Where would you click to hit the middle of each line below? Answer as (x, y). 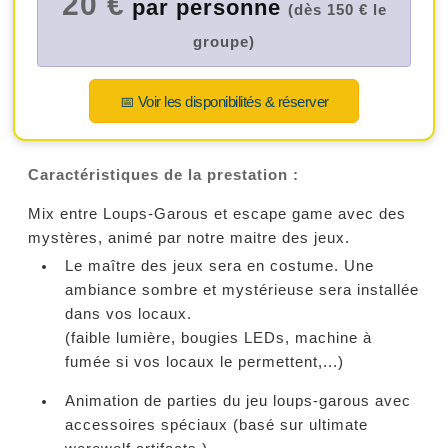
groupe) (224, 42)
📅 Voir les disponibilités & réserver (224, 102)
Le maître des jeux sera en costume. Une (219, 266)
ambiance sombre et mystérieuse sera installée (241, 290)
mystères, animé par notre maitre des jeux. (189, 237)
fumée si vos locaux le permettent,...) (204, 362)
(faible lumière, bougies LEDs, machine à (218, 338)
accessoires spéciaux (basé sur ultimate (216, 424)
